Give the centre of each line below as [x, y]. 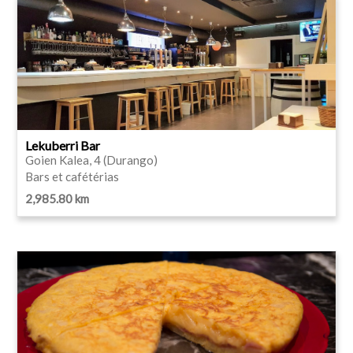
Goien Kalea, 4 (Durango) [91, 160]
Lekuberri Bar [63, 145]
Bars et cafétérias [72, 176]
